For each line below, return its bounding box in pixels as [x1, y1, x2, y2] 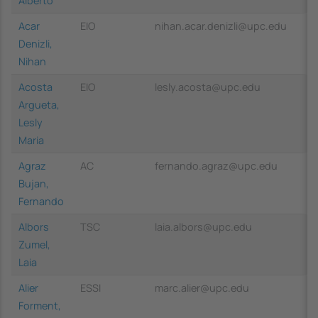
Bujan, [18, 176, 49, 190]
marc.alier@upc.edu [155, 280, 249, 295]
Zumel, [18, 237, 50, 251]
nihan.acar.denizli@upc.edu [155, 18, 287, 33]
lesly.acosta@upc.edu [155, 79, 261, 94]
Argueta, [18, 97, 60, 111]
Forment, [18, 298, 61, 312]
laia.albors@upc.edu [155, 219, 252, 234]
